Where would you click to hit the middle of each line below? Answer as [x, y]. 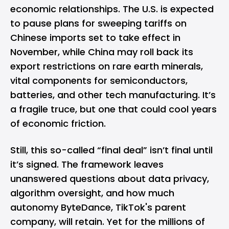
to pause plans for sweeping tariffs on [98, 23]
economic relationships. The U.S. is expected [112, 9]
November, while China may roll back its [102, 52]
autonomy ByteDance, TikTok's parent [98, 207]
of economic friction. [58, 123]
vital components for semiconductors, [99, 80]
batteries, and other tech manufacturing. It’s [113, 95]
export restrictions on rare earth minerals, [107, 66]
